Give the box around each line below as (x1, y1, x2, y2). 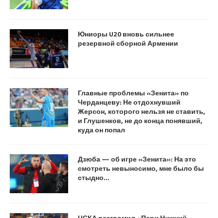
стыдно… (78, 172, 109, 183)
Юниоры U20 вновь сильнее (78, 29, 174, 39)
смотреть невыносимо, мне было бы (78, 163, 204, 174)
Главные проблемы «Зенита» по (78, 88, 189, 98)
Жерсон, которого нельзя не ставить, (78, 106, 205, 117)
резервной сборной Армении (78, 38, 178, 49)
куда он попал (78, 125, 125, 135)
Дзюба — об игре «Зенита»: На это (78, 154, 196, 164)
